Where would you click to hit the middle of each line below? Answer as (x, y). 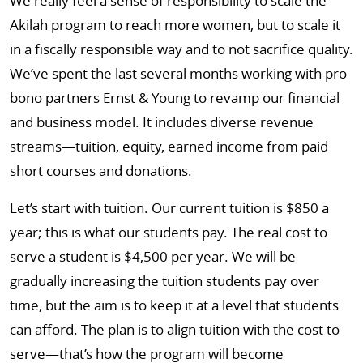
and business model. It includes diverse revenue (162, 122)
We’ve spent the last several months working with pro (178, 73)
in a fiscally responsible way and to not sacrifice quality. (181, 49)
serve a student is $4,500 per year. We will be (153, 256)
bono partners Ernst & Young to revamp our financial (175, 98)
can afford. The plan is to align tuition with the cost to (175, 329)
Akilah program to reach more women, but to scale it (175, 25)
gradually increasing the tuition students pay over (164, 281)
